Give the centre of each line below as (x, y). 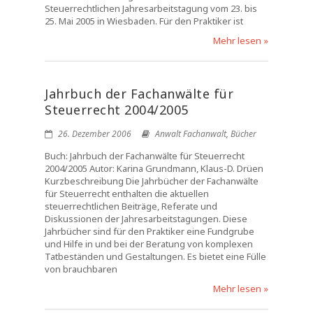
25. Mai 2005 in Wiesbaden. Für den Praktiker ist (144, 21)
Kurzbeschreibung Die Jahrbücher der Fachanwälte (152, 181)
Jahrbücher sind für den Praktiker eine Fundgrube (150, 231)
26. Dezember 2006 (94, 134)
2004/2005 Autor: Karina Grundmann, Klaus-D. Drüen (154, 168)
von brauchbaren (81, 269)
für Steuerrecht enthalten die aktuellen (127, 194)
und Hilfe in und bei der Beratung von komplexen (149, 244)
